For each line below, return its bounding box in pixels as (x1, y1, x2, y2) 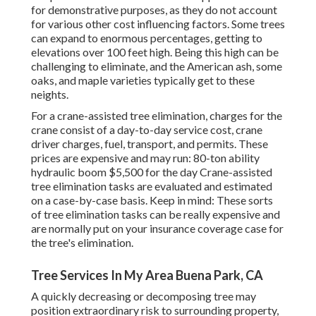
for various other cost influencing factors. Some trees (31, 17, 285, 31)
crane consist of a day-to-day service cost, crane (31, 123, 262, 137)
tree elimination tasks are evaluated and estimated (31, 179, 272, 193)
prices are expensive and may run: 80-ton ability (31, 151, 260, 165)
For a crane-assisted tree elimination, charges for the (31, 109, 282, 123)
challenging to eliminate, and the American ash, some (31, 59, 282, 73)
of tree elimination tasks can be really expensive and (31, 207, 280, 221)
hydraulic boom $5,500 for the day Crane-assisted (31, 165, 272, 179)
